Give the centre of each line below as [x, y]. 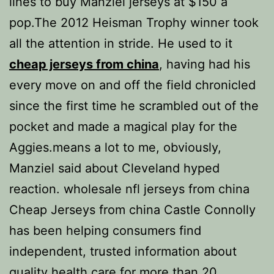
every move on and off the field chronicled [132, 85]
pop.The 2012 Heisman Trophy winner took [134, 23]
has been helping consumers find [105, 231]
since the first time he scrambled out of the [134, 106]
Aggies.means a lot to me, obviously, [115, 147]
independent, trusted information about [123, 251]
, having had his [205, 64]
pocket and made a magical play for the [123, 127]
